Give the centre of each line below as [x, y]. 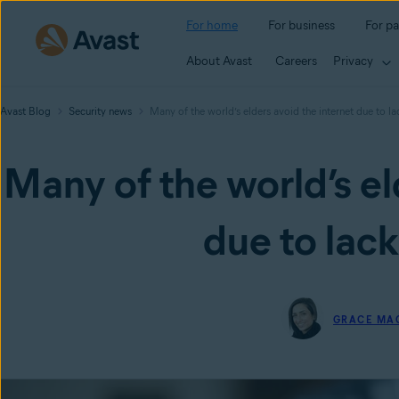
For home [212, 25]
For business [301, 25]
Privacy [353, 61]
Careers [296, 61]
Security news [100, 111]
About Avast [219, 61]
